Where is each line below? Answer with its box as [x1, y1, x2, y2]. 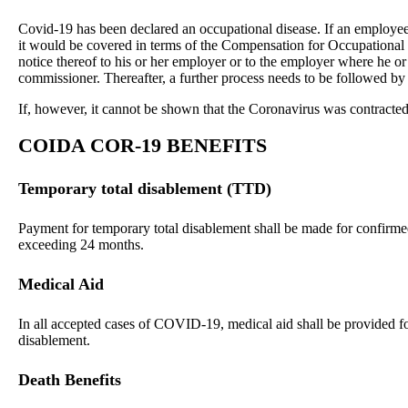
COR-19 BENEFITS [90, 134, 267, 158]
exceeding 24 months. [18, 237, 144, 253]
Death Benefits [18, 370, 121, 389]
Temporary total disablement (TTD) [18, 179, 271, 199]
